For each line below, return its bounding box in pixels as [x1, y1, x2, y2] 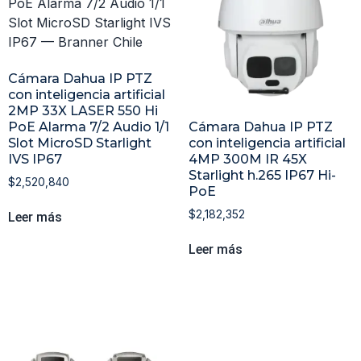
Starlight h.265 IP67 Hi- [189, 167, 336, 183]
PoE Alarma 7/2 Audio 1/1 [8, 118, 169, 135]
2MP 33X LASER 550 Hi [8, 102, 158, 118]
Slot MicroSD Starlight [8, 135, 151, 151]
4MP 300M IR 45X [189, 151, 307, 167]
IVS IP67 [8, 151, 62, 167]
